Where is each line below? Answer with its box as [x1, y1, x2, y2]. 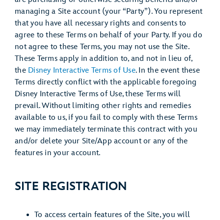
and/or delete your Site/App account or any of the [15, 137, 188, 146]
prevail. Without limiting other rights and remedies [15, 101, 191, 110]
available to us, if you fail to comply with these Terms [15, 113, 197, 122]
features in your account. [15, 148, 101, 158]
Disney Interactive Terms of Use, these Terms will [15, 89, 181, 99]
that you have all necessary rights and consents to [15, 19, 187, 28]
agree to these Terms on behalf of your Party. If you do [15, 30, 202, 40]
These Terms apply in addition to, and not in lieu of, [15, 54, 192, 63]
